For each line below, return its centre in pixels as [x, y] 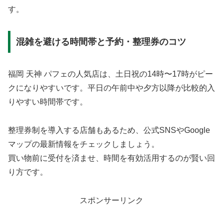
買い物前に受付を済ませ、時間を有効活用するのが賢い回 [111, 158]
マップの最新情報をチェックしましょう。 [84, 144]
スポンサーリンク [111, 200]
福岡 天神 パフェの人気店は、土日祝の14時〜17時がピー [111, 74]
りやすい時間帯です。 [48, 102]
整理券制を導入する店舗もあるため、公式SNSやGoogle [109, 130]
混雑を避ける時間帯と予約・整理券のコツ [101, 42]
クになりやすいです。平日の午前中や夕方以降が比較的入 [111, 88]
